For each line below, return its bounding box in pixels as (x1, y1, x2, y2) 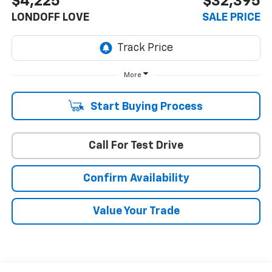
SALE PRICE (202, 12, 261, 23)
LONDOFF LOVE (11, 12, 89, 23)
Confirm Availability (83, 172, 189, 184)
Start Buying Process (87, 101, 203, 112)
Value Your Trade (92, 205, 180, 217)
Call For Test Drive (89, 140, 183, 151)
